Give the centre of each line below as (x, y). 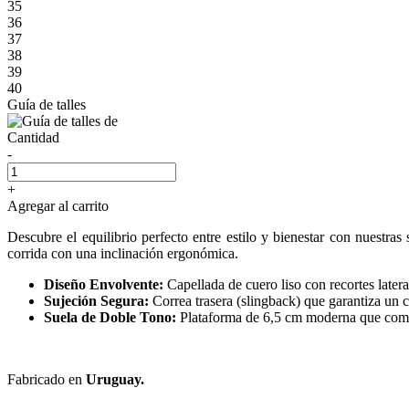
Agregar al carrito (58, 205)
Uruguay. (115, 379)
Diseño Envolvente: (104, 284)
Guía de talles (47, 104)
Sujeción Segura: (96, 300)
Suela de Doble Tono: (110, 317)
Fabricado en (47, 379)
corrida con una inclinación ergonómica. (123, 253)
